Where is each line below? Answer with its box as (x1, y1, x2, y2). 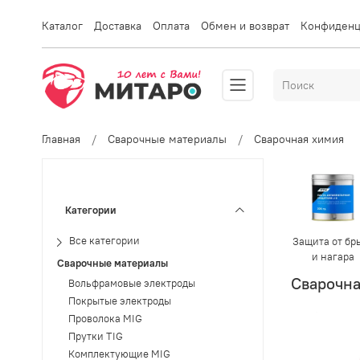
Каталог (42, 18, 83, 33)
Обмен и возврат (201, 18, 289, 33)
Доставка (94, 18, 141, 33)
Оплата (153, 18, 190, 33)
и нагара (311, 249, 354, 263)
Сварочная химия (254, 131, 344, 146)
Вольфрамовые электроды (67, 277, 195, 290)
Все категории (69, 235, 141, 247)
